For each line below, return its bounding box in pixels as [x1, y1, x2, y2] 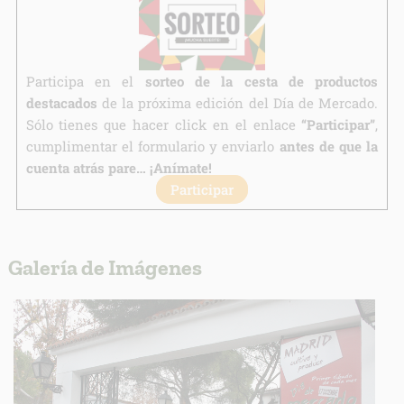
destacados [25, 94, 97, 113]
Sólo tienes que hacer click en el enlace [25, 115, 302, 134]
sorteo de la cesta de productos [144, 72, 379, 91]
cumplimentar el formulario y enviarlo [25, 137, 280, 156]
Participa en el [25, 72, 145, 91]
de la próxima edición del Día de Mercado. [96, 94, 379, 113]
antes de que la [279, 137, 379, 156]
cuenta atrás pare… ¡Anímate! [25, 159, 212, 178]
